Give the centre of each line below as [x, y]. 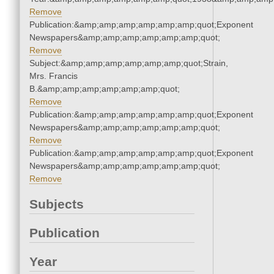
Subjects [57, 204]
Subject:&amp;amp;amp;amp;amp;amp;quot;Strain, [129, 63]
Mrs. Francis [54, 76]
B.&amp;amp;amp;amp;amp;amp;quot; [105, 89]
